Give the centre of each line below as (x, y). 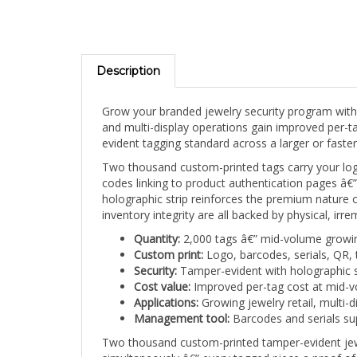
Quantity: (157, 225)
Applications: (166, 288)
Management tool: (182, 304)
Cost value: (162, 273)
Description (128, 57)
